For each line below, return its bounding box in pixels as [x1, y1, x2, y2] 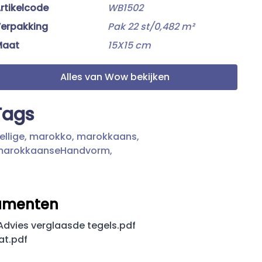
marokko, [29, 130, 74, 143]
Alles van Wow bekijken [60, 70, 170, 84]
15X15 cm [108, 39, 151, 52]
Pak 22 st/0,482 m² [108, 20, 194, 33]
